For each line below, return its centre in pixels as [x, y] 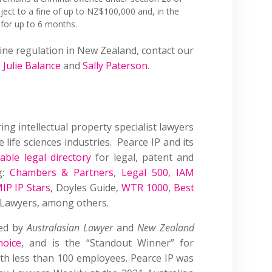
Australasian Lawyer [72, 227]
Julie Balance [32, 65]
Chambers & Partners [62, 172]
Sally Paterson [115, 65]
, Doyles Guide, [86, 187]
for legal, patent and [142, 157]
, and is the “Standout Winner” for [107, 243]
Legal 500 [144, 172]
